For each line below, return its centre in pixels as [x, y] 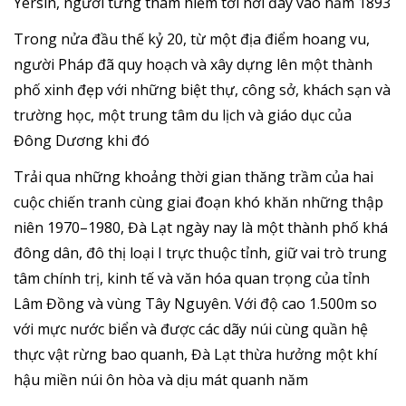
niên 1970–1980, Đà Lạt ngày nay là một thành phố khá [201, 227]
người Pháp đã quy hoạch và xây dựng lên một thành [193, 64]
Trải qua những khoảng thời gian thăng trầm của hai [193, 177]
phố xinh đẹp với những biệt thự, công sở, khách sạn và [202, 90]
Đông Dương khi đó [82, 140]
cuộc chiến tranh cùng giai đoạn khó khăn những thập [198, 202]
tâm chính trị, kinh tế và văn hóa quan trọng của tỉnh [192, 278]
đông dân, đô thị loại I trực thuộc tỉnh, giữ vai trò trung [200, 253]
